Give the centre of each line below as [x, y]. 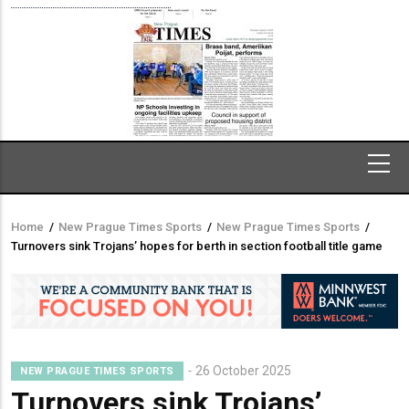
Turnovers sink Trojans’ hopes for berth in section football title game [197, 246]
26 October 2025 [243, 370]
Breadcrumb [71, 240]
